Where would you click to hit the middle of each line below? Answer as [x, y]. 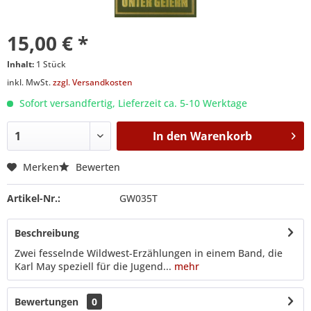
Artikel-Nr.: [34, 198]
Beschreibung [47, 233]
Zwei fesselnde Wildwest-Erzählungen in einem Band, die [149, 253]
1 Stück [51, 64]
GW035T [138, 198]
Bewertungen [47, 301]
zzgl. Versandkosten [93, 82]
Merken [41, 167]
